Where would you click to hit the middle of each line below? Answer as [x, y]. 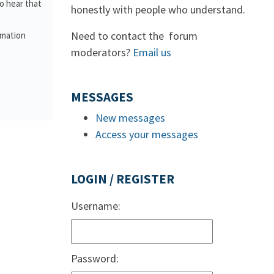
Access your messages [147, 134]
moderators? [102, 52]
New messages [130, 118]
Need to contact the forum [134, 36]
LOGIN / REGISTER [123, 179]
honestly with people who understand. [158, 9]
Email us [152, 52]
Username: [96, 206]
